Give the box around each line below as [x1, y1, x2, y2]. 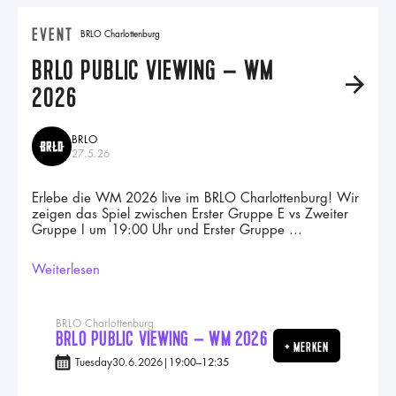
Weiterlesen [32, 263, 100, 277]
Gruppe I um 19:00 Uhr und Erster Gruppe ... [32, 224, 302, 237]
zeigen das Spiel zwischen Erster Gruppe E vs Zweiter [32, 208, 348, 221]
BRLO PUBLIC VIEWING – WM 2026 [56, 326, 267, 353]
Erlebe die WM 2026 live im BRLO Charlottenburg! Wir [32, 192, 359, 205]
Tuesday [75, 357, 112, 368]
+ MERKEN [284, 339, 329, 356]
